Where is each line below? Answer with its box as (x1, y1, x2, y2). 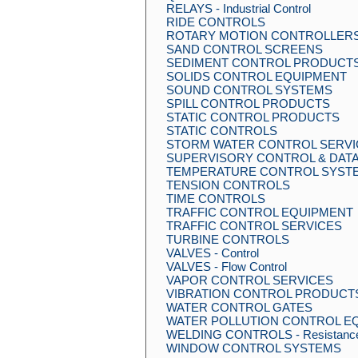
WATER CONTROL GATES (166, 300, 312, 314)
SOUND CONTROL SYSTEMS (166, 83, 332, 97)
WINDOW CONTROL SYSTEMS (166, 341, 341, 355)
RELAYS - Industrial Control (166, 2, 311, 15)
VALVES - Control (166, 246, 259, 260)
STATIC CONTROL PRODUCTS (166, 110, 340, 124)
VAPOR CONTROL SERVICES (166, 273, 333, 287)
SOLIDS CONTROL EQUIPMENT (166, 70, 347, 83)
